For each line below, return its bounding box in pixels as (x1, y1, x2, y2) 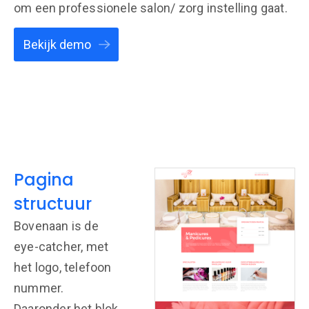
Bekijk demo (23, 37, 91, 52)
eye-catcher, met (14, 239, 109, 254)
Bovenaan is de (14, 219, 99, 233)
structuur (14, 192, 92, 215)
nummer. (14, 281, 64, 295)
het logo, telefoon (14, 260, 112, 275)
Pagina (14, 168, 74, 191)
